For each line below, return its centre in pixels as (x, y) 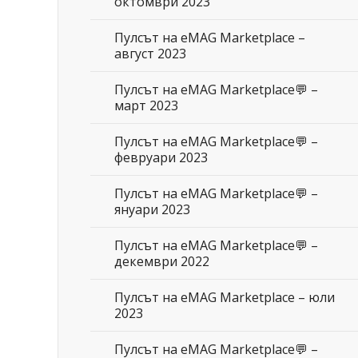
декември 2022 (162, 261)
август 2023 (150, 54)
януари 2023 (152, 209)
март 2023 (146, 105)
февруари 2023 (161, 157)
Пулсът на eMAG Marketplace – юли (225, 297)
